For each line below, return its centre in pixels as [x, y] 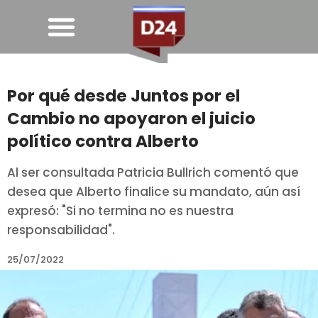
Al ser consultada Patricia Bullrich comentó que [153, 173]
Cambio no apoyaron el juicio [131, 119]
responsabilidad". [61, 230]
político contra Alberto [103, 142]
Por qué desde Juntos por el [124, 96]
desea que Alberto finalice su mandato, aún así [154, 192]
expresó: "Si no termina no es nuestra [120, 211]
